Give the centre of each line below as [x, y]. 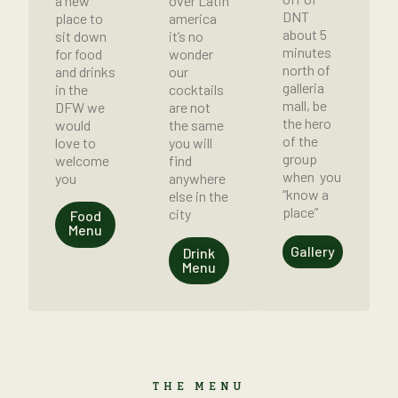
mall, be [305, 105]
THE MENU [199, 386]
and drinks [85, 71]
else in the [199, 195]
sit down [81, 36]
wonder [191, 53]
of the [300, 140]
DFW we [80, 107]
